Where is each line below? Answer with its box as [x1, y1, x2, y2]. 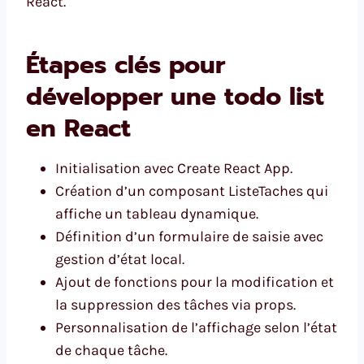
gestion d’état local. [55, 250, 184, 269]
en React [26, 110, 131, 148]
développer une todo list [26, 78, 324, 116]
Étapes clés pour [26, 46, 225, 84]
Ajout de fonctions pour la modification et [55, 273, 334, 292]
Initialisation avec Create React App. [55, 159, 292, 178]
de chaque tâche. [55, 341, 167, 360]
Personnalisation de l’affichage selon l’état [55, 318, 337, 337]
